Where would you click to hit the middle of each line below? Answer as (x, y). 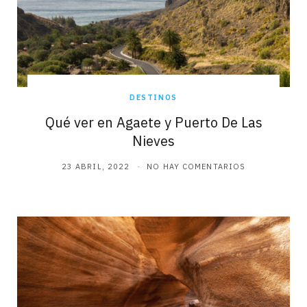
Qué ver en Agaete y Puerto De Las (153, 122)
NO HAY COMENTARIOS (196, 166)
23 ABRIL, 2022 (96, 166)
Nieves (153, 140)
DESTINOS (153, 97)
